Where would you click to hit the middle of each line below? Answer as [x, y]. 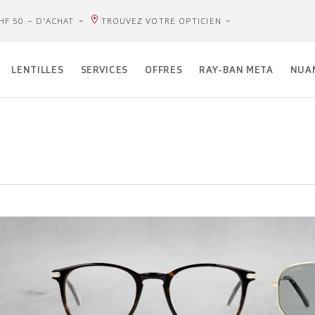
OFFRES [164, 70]
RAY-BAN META [236, 70]
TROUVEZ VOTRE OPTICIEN [161, 21]
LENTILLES [38, 70]
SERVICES [104, 70]
